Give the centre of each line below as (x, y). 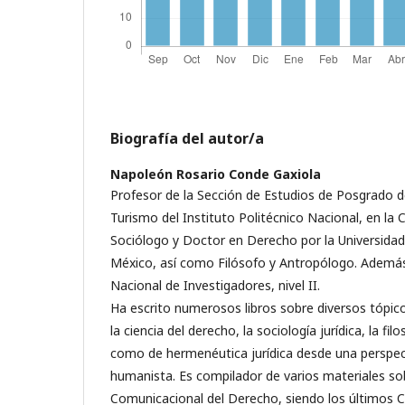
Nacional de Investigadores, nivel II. (215, 285)
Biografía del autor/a (187, 138)
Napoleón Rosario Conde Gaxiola (216, 174)
